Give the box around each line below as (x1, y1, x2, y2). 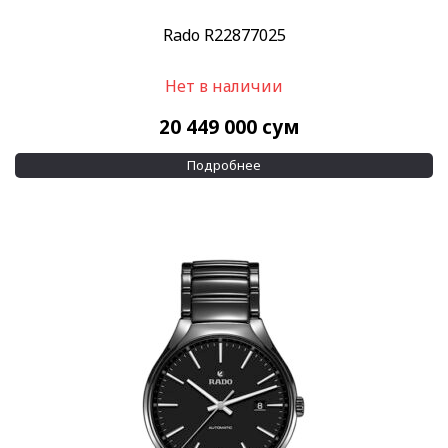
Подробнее (187, 155, 261, 174)
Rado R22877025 (162, 23, 286, 46)
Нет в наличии (165, 74, 283, 97)
